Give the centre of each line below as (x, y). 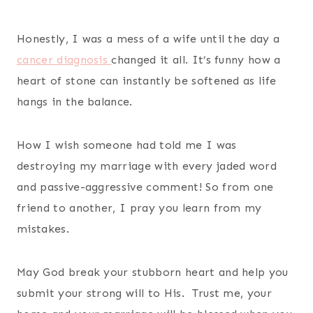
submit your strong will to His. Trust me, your (145, 293)
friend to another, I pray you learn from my (139, 208)
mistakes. (43, 228)
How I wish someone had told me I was (127, 145)
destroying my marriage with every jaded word (147, 166)
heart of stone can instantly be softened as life (147, 80)
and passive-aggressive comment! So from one (145, 187)
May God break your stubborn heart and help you (153, 272)
